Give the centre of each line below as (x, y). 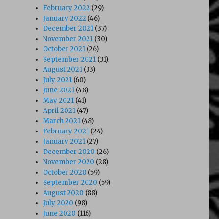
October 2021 (64, 49)
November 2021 (68, 39)
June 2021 (59, 90)
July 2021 (58, 80)
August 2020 (64, 193)
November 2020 (69, 162)
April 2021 (59, 110)
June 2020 (60, 213)
